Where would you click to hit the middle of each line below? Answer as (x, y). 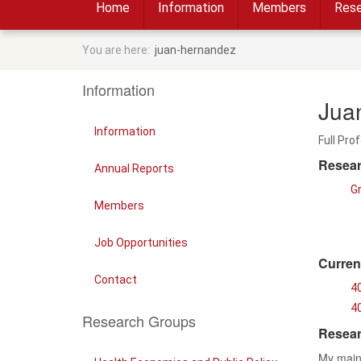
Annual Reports (134, 168)
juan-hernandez (195, 50)
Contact (116, 280)
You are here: (118, 50)
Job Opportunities (141, 243)
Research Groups (139, 321)
